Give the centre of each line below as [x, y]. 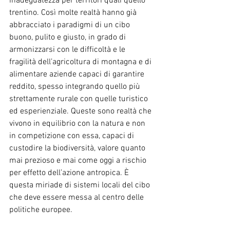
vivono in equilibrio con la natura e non [78, 123]
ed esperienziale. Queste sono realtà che [81, 111]
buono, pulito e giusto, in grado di [69, 37]
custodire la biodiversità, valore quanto [78, 148]
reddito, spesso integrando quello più [76, 87]
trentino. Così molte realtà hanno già [74, 13]
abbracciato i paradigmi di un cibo [71, 25]
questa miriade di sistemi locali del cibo [81, 185]
